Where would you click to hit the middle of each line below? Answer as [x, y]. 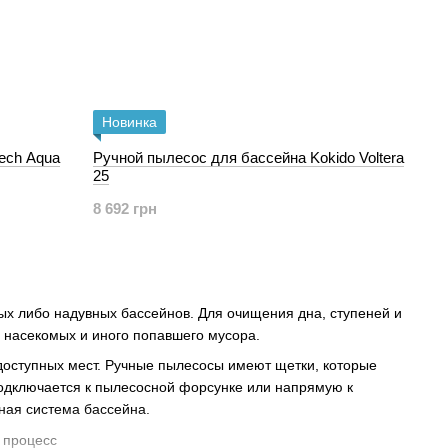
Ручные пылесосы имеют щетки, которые [241, 365]
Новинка [130, 122]
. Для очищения [244, 313]
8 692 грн [125, 208]
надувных [85, 313]
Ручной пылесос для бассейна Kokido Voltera [249, 157]
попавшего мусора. [194, 335]
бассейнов [155, 313]
